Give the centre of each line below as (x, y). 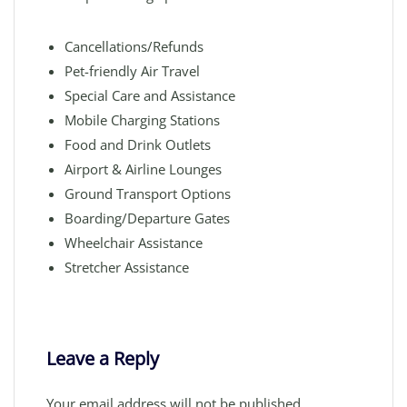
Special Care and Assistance (150, 95)
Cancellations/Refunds (134, 46)
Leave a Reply (103, 358)
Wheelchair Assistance (134, 243)
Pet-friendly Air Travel (132, 71)
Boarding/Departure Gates (147, 218)
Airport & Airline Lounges (143, 169)
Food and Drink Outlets (138, 144)
